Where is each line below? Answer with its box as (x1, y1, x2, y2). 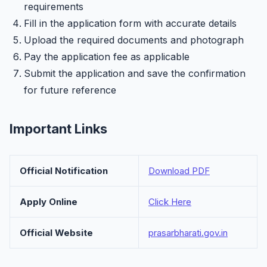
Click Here (148, 196, 191, 207)
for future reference (24, 84, 116, 96)
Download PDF (148, 165, 210, 176)
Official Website (20, 227, 93, 238)
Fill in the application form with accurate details (24, 17, 237, 29)
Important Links (10, 121, 107, 136)
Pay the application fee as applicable (24, 51, 190, 63)
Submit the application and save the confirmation (24, 67, 246, 79)
